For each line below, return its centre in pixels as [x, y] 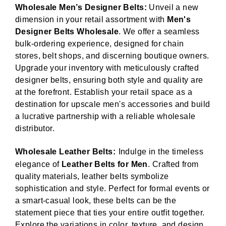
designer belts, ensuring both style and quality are [109, 80]
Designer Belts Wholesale [67, 32]
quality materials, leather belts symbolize [92, 177]
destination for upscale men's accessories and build [113, 104]
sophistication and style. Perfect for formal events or [112, 189]
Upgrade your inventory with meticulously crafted [107, 68]
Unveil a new [174, 8]
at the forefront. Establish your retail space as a [104, 92]
